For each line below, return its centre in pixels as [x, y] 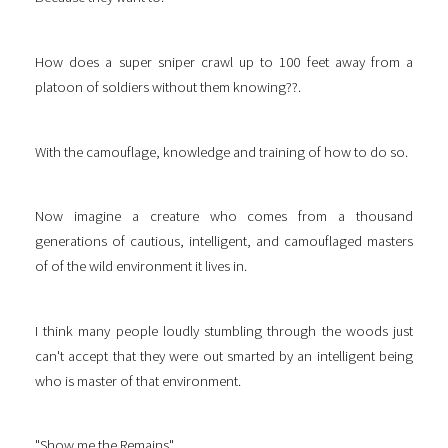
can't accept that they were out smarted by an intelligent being [224, 355]
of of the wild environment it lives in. [141, 266]
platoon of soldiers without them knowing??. [168, 86]
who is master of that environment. [138, 380]
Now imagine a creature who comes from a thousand [224, 216]
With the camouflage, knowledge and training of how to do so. [221, 151]
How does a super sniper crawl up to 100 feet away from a [224, 61]
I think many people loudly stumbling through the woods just [224, 330]
